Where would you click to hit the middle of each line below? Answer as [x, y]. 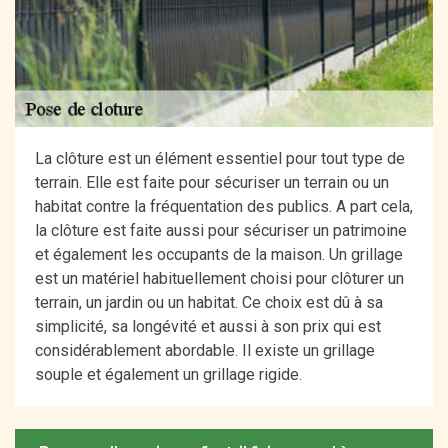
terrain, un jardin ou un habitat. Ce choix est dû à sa [209, 303]
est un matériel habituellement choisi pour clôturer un [219, 279]
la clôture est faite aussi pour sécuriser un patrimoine [221, 231]
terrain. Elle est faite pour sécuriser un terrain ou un [212, 183]
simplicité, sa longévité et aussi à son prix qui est [208, 327]
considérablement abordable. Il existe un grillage [205, 351]
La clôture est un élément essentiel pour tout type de [220, 159]
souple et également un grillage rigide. [168, 375]
